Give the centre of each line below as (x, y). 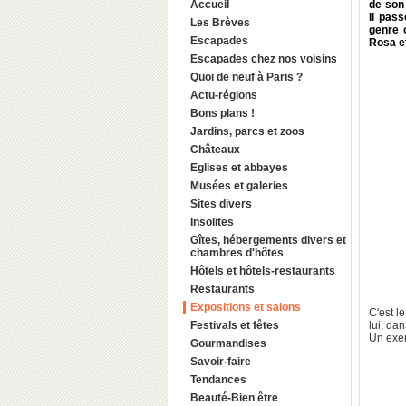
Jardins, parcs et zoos (247, 131)
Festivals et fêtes (235, 325)
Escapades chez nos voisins (308, 59)
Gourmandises (228, 343)
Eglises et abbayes (239, 168)
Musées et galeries (239, 186)
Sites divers (221, 204)
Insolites (212, 222)
